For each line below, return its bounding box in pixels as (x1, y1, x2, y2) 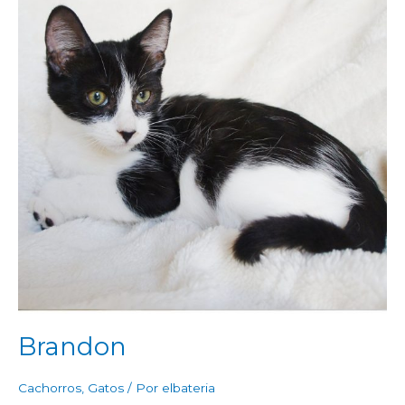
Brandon (18, 332, 127, 363)
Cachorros (18, 380, 81, 395)
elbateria (162, 380, 215, 395)
